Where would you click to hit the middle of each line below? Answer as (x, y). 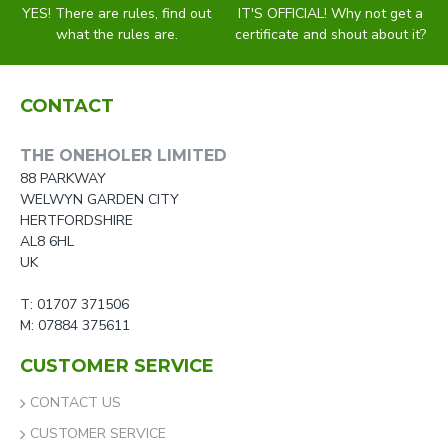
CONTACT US (75, 402)
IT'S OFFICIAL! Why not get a (331, 13)
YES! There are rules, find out (117, 13)
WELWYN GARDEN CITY (99, 199)
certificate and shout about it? (331, 34)
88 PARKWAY (63, 178)
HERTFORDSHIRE (76, 220)
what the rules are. (116, 34)
